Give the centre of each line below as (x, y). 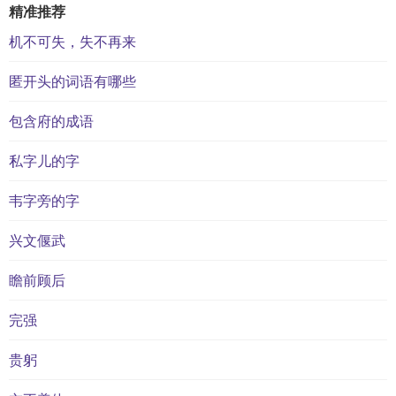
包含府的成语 (51, 121)
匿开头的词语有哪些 (72, 81)
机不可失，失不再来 (72, 41)
